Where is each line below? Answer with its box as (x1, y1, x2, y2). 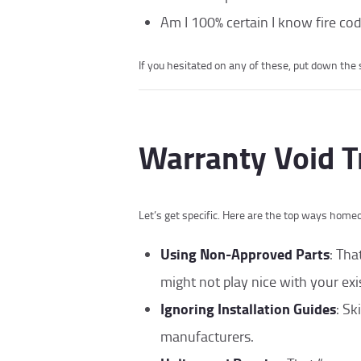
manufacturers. (160, 326, 254, 346)
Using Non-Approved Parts (160, 243, 330, 264)
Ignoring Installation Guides (160, 297, 336, 319)
